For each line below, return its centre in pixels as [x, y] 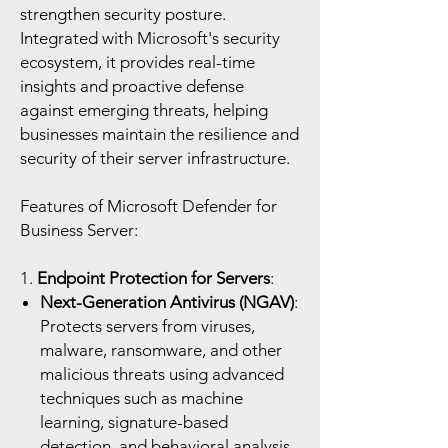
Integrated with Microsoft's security [150, 38]
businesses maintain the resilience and [159, 134]
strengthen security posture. [123, 14]
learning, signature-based [134, 422]
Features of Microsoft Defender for [148, 206]
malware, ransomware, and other [161, 350]
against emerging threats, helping [144, 110]
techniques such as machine [141, 398]
